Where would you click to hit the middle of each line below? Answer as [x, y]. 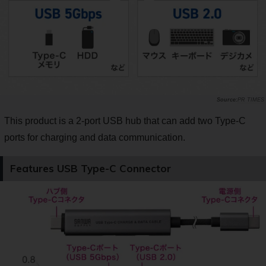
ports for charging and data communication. [95, 138]
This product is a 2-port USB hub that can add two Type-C [125, 121]
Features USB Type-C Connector [91, 169]
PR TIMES [251, 100]
